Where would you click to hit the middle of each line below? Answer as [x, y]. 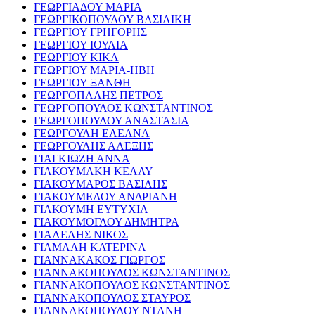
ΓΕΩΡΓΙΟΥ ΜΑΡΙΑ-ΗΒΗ [94, 70]
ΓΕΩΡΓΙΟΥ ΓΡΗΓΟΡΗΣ [90, 32]
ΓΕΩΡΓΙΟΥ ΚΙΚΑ [76, 58]
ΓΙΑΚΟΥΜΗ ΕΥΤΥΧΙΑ [91, 210]
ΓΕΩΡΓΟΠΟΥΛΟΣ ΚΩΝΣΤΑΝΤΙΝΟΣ [123, 108]
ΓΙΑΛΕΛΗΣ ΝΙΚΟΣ [81, 235]
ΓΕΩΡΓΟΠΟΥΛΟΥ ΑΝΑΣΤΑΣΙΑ [111, 121]
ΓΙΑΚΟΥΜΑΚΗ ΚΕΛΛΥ [94, 172]
